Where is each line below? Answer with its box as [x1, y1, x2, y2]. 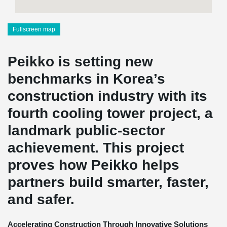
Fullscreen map [13, 26, 55, 33]
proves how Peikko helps [8, 157, 179, 173]
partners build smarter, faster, [8, 174, 209, 190]
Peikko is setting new [8, 54, 153, 69]
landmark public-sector [8, 123, 165, 138]
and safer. [8, 192, 74, 207]
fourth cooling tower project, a [8, 105, 213, 121]
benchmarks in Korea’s [8, 71, 165, 87]
